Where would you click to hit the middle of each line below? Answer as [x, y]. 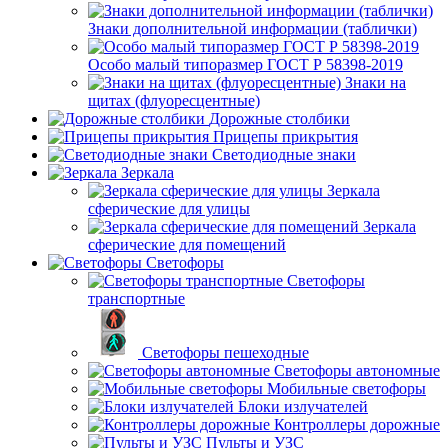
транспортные [136, 298]
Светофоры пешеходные [225, 352]
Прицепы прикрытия [285, 136]
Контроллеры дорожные [357, 424]
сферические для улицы [169, 208]
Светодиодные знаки [284, 154]
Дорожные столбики [279, 118]
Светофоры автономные [357, 370]
